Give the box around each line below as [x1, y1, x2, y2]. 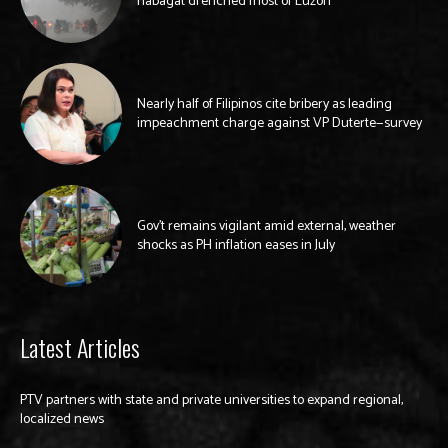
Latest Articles [20, 328, 140, 365]
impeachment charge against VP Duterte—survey [137, 111, 422, 135]
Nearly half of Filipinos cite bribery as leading [137, 92, 392, 116]
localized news [20, 407, 104, 431]
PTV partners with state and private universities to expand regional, [20, 388, 403, 412]
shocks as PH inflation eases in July [137, 233, 335, 257]
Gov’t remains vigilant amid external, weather [137, 214, 396, 238]
